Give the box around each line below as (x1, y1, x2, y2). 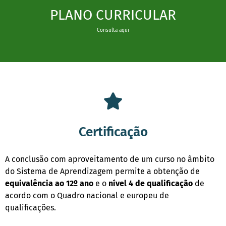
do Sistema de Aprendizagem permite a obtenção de (5, 166, 200, 176)
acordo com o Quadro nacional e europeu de (5, 190, 169, 200)
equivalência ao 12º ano (5, 178, 93, 188)
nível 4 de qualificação (108, 178, 193, 188)
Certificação (78, 124, 148, 140)
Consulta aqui (97, 27, 129, 33)
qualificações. (5, 202, 56, 212)
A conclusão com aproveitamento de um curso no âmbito (5, 154, 214, 164)
